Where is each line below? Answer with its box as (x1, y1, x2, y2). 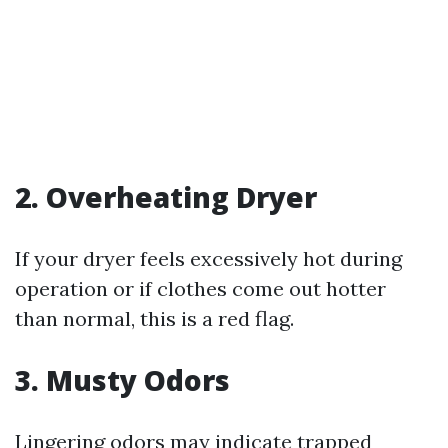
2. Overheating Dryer (15, 178, 317, 216)
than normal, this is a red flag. (15, 306, 294, 331)
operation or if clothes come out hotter (15, 276, 386, 301)
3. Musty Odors (15, 361, 230, 399)
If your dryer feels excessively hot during (15, 246, 402, 271)
